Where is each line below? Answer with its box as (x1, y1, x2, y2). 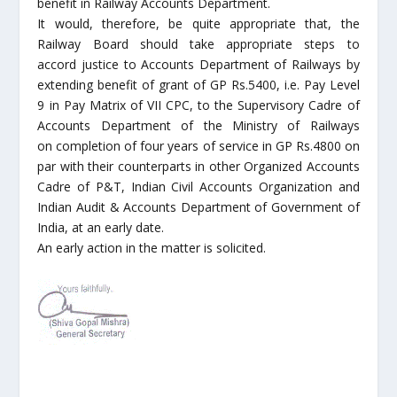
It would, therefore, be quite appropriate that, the (37, 14, 360, 32)
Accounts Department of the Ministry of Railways (37, 116, 360, 134)
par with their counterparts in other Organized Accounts (37, 157, 360, 175)
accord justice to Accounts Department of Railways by (37, 55, 360, 73)
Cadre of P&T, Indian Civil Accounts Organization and (37, 177, 360, 195)
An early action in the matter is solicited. (37, 238, 267, 256)
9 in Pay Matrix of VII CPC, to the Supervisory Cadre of (37, 96, 360, 113)
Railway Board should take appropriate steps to (37, 35, 360, 52)
